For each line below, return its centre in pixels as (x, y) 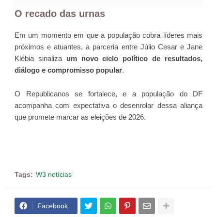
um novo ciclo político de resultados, (134, 59)
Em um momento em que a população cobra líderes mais (108, 35)
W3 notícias (54, 175)
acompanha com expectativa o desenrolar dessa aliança (108, 106)
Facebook (53, 206)
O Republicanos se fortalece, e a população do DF (108, 94)
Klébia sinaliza (40, 59)
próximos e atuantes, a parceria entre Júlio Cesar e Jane (108, 47)
